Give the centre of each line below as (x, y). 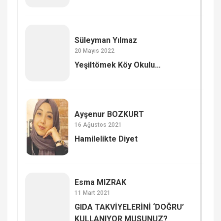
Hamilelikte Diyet (106, 139)
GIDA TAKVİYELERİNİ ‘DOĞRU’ (129, 207)
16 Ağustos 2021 (98, 125)
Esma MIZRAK (100, 183)
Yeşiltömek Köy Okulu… (118, 65)
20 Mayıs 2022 (94, 51)
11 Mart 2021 (92, 193)
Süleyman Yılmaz (106, 40)
